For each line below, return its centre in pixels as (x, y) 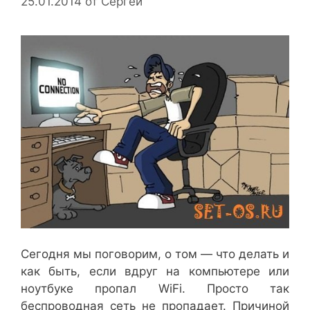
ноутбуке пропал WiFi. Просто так (155, 289)
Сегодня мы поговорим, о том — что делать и (155, 254)
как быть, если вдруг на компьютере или (155, 272)
